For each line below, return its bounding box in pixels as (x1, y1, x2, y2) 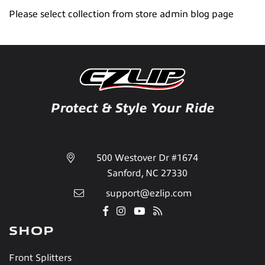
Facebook (108, 207, 150, 218)
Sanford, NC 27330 (107, 167, 188, 179)
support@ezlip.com (105, 188, 192, 199)
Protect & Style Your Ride (50, 101, 215, 115)
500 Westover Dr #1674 (96, 152, 198, 163)
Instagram (125, 207, 169, 218)
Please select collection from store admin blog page (9, 8, 234, 20)
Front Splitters (9, 252, 72, 263)
